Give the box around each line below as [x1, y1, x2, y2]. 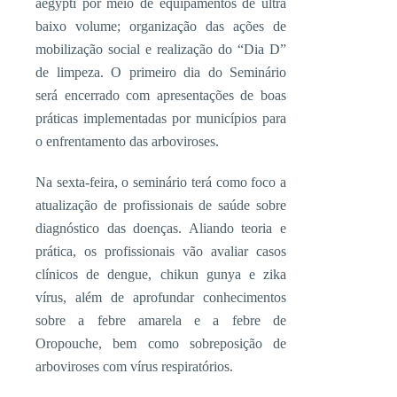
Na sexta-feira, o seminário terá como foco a [35, 175, 286, 190]
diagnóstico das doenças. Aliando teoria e [35, 221, 286, 236]
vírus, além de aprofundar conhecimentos [35, 290, 286, 305]
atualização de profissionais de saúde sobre [35, 198, 286, 213]
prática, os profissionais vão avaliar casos [35, 244, 286, 259]
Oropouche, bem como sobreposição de [35, 336, 286, 351]
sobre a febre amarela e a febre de [35, 313, 286, 328]
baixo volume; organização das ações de [35, 19, 286, 34]
